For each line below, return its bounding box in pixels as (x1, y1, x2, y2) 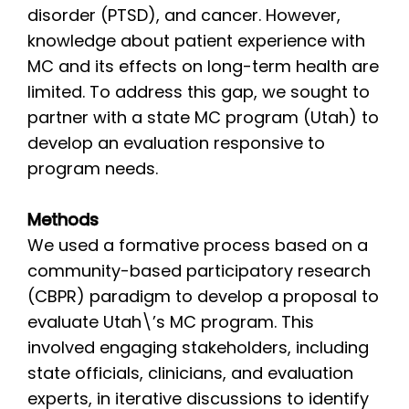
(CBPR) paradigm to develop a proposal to (27, 285, 379, 311)
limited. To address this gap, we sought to (27, 80, 370, 107)
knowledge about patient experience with (27, 29, 365, 56)
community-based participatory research (27, 259, 371, 286)
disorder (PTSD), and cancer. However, (27, 4, 341, 30)
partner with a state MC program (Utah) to (27, 106, 379, 132)
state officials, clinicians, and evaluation (27, 362, 353, 388)
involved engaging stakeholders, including (27, 336, 369, 362)
